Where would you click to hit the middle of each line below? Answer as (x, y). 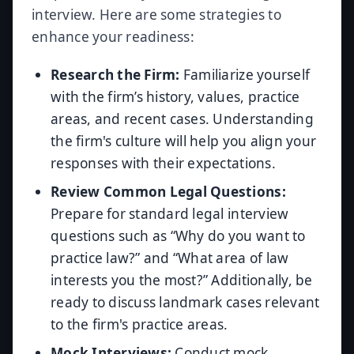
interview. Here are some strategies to (156, 15)
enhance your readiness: (113, 37)
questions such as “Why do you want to (178, 236)
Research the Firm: (115, 75)
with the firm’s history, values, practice (175, 97)
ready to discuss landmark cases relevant (185, 302)
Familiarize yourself (245, 75)
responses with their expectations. (163, 163)
